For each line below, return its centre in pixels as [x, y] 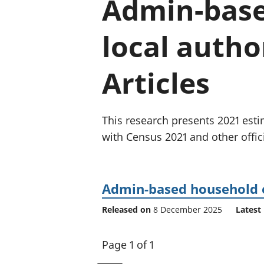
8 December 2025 [188, 209]
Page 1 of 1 [128, 244]
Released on [128, 209]
